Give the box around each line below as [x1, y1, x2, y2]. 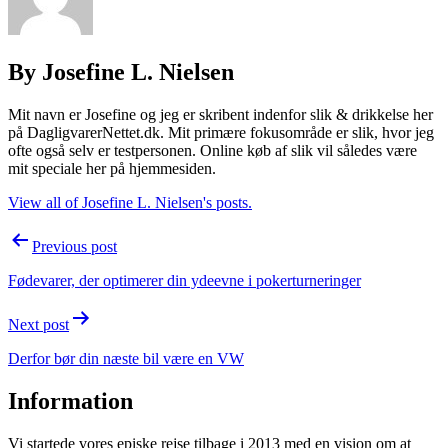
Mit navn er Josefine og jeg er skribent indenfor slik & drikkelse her [8, 106, 433, 124]
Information [8, 387, 133, 414]
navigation [7, 254, 115, 281]
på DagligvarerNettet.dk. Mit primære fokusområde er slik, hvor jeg [8, 124, 434, 142]
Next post [8, 316, 69, 334]
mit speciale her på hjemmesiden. [8, 160, 216, 178]
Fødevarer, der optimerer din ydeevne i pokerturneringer [8, 272, 361, 290]
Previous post [32, 238, 117, 256]
